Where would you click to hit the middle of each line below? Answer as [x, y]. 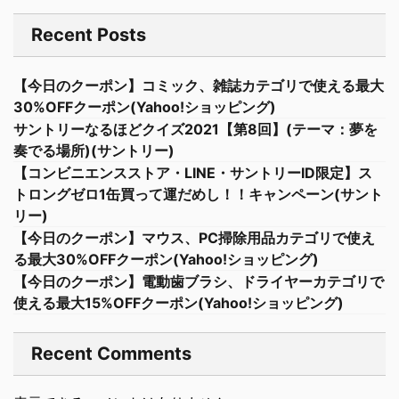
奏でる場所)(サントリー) [94, 151]
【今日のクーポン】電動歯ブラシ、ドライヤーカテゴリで [199, 281]
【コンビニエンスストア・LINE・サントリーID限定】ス [193, 173]
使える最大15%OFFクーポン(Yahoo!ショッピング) [179, 303]
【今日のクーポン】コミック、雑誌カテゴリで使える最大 [199, 85]
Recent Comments [111, 354]
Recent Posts [89, 35]
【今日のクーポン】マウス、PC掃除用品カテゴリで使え [194, 238]
